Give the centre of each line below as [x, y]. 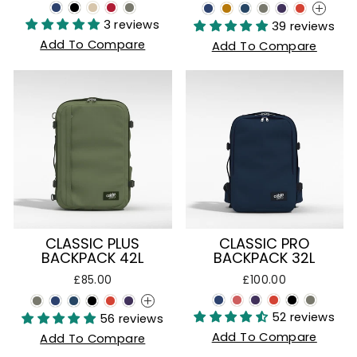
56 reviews [131, 318]
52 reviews [303, 317]
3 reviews [131, 25]
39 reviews [303, 26]
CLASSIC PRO [265, 243]
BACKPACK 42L [93, 257]
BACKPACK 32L [265, 257]
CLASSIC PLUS [93, 243]
